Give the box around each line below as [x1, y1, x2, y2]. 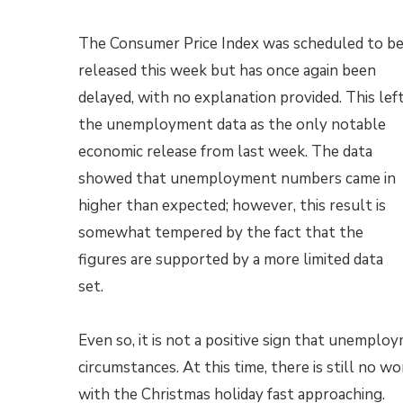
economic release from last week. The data [78, 141, 372, 162]
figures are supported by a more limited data [78, 249, 383, 270]
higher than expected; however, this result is [78, 195, 386, 216]
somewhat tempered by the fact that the [78, 222, 363, 243]
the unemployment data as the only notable [78, 114, 386, 135]
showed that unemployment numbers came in [78, 168, 396, 189]
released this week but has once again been [78, 60, 376, 81]
